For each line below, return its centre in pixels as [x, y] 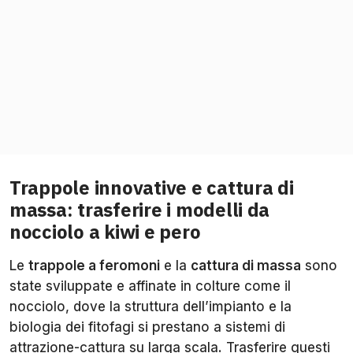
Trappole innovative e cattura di [152, 187]
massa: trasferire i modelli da [140, 209]
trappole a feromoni [94, 265]
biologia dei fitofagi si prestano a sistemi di [147, 327]
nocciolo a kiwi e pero [105, 231]
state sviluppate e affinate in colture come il [150, 286]
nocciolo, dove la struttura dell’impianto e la [150, 306]
